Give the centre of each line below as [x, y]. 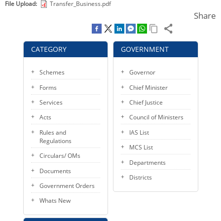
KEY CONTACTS [23, 9]
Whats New [55, 201]
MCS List [141, 147]
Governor [142, 73]
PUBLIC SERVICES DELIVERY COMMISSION [59, 30]
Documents [55, 171]
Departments [147, 162]
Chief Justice [146, 103]
